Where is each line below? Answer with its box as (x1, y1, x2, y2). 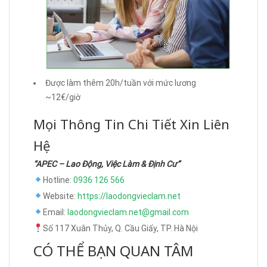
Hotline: (42, 175, 73, 185)
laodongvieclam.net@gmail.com (67, 207, 189, 217)
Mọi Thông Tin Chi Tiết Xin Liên (33, 114, 229, 133)
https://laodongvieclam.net (77, 191, 181, 201)
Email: (42, 207, 67, 217)
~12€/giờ (45, 92, 80, 102)
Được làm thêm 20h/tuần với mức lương (45, 77, 196, 88)
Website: (42, 191, 77, 201)
